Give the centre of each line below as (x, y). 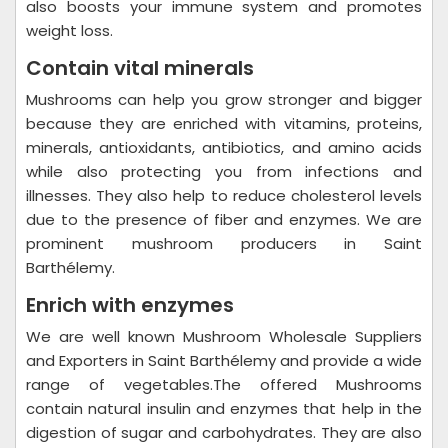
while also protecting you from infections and (224, 171)
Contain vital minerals (142, 68)
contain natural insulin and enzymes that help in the (224, 408)
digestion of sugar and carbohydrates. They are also (224, 432)
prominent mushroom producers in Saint (224, 243)
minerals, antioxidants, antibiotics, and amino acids (224, 147)
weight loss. (69, 30)
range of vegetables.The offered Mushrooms (224, 384)
